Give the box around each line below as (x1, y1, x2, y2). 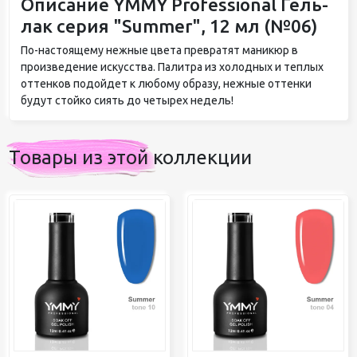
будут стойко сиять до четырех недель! (20, 93, 233, 107)
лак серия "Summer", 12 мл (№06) (20, 15, 318, 36)
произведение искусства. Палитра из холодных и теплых (20, 60, 324, 73)
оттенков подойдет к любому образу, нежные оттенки (20, 76, 312, 90)
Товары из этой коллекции (8, 146, 252, 168)
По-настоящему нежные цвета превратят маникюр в (20, 43, 298, 57)
